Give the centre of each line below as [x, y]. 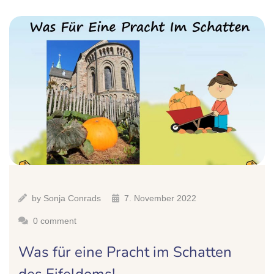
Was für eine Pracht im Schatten [125, 252]
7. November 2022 [160, 198]
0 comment [55, 221]
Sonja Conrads [72, 198]
